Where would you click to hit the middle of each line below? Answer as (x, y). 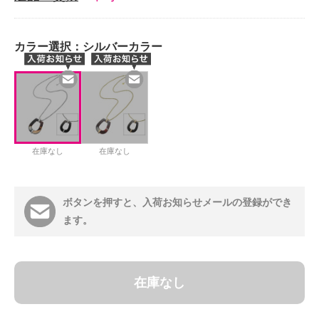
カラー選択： (48, 47)
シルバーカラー (122, 47)
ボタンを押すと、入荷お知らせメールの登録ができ (177, 202)
